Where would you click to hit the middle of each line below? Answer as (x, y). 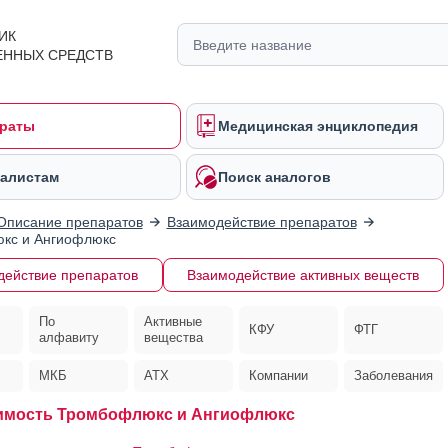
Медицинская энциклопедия (318, 126)
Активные (172, 321)
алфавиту (68, 337)
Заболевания (394, 375)
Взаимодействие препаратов (261, 222)
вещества (173, 337)
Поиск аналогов (274, 177)
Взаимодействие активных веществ (303, 275)
